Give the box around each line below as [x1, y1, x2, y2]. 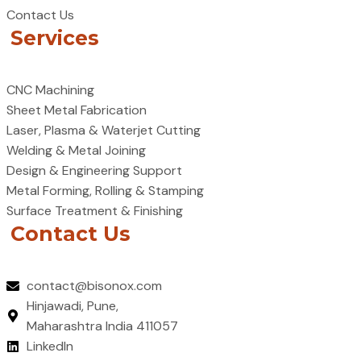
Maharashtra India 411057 [27, 317, 178, 335]
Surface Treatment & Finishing [6, 201, 183, 219]
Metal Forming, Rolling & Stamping [6, 181, 204, 199]
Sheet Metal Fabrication [6, 101, 147, 118]
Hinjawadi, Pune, [27, 297, 118, 315]
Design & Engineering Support [6, 161, 182, 179]
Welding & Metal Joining [6, 141, 146, 159]
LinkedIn [27, 338, 73, 355]
